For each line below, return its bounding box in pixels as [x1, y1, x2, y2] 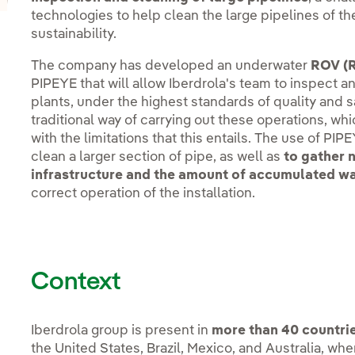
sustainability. [31, 28, 117, 42]
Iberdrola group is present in [31, 323, 212, 338]
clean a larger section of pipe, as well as [31, 151, 284, 165]
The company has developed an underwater [31, 59, 311, 74]
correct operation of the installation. [31, 187, 256, 201]
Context [31, 269, 121, 295]
